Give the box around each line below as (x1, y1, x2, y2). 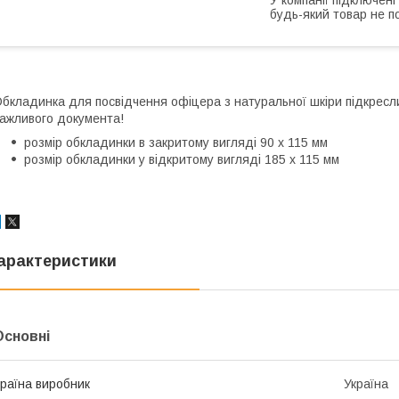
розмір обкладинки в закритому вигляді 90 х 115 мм (24, 134, 328, 150)
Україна (344, 376, 388, 391)
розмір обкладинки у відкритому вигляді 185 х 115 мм (24, 151, 339, 167)
